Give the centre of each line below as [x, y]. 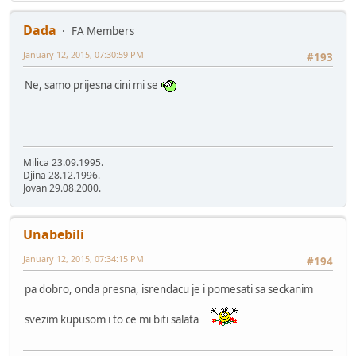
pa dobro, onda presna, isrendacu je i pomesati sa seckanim [169, 289]
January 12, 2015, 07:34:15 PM [83, 259]
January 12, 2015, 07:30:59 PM [83, 55]
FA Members [103, 31]
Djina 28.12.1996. [62, 176]
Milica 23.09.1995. [63, 163]
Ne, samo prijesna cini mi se [93, 85]
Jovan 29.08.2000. [62, 188]
